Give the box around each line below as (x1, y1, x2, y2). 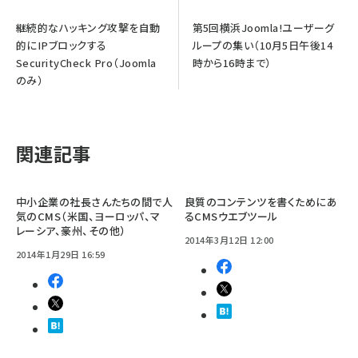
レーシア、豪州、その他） (16, 222, 126, 238)
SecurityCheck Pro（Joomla (16, 54, 157, 70)
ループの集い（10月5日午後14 (192, 37, 333, 53)
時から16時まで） (192, 54, 272, 70)
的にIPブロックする (16, 37, 107, 53)
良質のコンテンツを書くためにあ (185, 193, 338, 209)
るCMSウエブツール (185, 208, 278, 224)
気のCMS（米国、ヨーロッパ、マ (16, 208, 161, 224)
